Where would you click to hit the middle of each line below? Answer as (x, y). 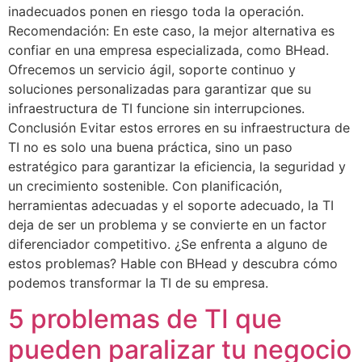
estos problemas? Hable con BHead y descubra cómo (173, 263)
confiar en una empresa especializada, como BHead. (168, 50)
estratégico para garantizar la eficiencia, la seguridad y (177, 166)
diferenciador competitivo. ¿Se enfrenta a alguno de (168, 244)
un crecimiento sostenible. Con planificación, (145, 185)
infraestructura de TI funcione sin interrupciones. (156, 108)
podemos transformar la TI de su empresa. (138, 282)
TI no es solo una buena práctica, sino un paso (150, 147)
